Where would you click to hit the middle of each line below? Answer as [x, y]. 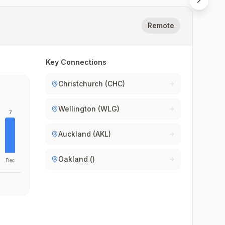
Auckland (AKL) [85, 134]
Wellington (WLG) [89, 109]
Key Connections [76, 62]
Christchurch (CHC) [92, 84]
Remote [161, 25]
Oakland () [77, 159]
